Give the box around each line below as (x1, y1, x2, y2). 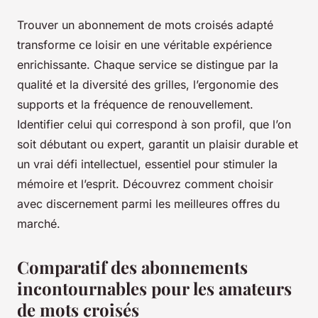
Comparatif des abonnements (17, 256, 248, 279)
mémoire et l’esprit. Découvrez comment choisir (17, 177, 273, 192)
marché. (17, 216, 60, 231)
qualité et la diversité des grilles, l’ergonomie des (17, 77, 278, 92)
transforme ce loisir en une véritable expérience (17, 38, 272, 53)
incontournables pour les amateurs (17, 277, 292, 300)
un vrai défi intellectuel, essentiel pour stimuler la (17, 157, 278, 172)
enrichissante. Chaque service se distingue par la (17, 57, 278, 72)
